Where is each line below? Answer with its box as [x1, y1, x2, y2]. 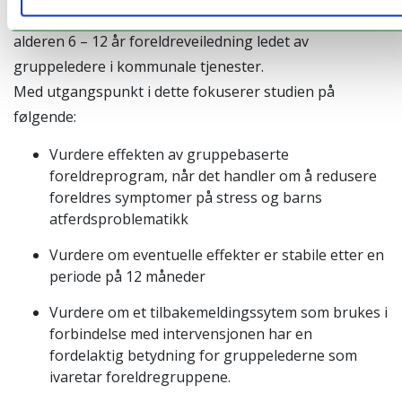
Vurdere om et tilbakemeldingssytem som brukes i [49, 302, 388, 323]
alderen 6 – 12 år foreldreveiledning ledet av [13, 31, 309, 52]
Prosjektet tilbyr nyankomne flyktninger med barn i [13, 6, 358, 27]
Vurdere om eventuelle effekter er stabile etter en [49, 245, 384, 266]
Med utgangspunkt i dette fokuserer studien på [13, 82, 335, 102]
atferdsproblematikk [49, 209, 188, 230]
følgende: [13, 107, 76, 127]
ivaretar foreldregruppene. [49, 367, 231, 388]
